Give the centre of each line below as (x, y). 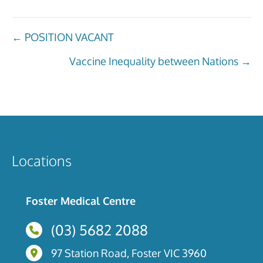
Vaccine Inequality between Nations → (160, 61)
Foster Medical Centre (81, 201)
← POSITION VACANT (63, 37)
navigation (52, 66)
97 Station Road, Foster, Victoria (101, 252)
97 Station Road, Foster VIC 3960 (129, 253)
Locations (42, 161)
